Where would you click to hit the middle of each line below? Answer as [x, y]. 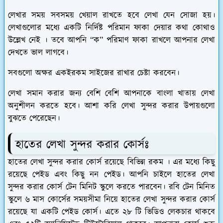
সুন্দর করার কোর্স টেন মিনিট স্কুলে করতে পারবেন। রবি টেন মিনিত [111, 187]
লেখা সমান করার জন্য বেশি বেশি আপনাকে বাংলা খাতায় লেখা [111, 93]
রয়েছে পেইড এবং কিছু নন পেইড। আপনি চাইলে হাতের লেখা [111, 175]
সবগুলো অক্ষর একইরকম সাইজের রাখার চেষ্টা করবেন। [95, 73]
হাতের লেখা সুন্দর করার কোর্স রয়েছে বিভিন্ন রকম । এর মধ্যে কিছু [111, 163]
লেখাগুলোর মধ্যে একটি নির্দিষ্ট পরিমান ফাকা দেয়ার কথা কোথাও [111, 28]
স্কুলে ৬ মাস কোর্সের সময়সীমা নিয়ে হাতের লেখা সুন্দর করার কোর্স [111, 200]
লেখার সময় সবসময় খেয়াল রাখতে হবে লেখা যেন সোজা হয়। [111, 15]
